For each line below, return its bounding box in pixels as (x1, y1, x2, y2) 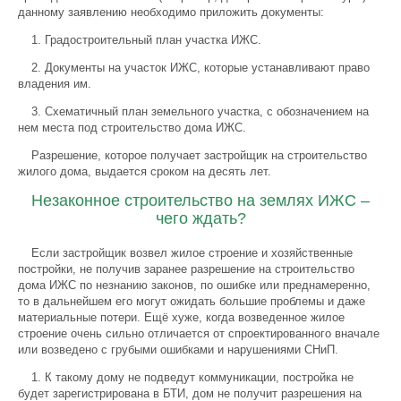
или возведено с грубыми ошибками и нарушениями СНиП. (18, 343, 338, 356)
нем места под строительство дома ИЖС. (18, 121, 246, 134)
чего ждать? (155, 209, 246, 227)
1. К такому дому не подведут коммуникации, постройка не (31, 371, 354, 384)
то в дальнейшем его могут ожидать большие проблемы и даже (18, 294, 365, 308)
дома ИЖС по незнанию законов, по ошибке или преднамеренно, (18, 278, 371, 292)
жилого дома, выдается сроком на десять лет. (18, 165, 271, 178)
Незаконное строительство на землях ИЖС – (31, 192, 370, 209)
